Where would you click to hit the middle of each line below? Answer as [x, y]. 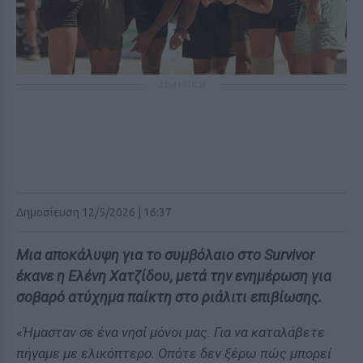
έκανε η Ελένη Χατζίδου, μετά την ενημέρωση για [174, 276]
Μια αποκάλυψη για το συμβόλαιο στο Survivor [165, 255]
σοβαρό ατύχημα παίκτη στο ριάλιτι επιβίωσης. [169, 297]
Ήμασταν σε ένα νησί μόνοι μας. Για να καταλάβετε [174, 332]
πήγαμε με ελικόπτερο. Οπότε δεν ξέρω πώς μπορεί [174, 353]
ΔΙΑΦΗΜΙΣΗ [181, 84]
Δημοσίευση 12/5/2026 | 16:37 [94, 212]
